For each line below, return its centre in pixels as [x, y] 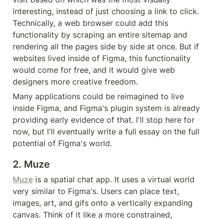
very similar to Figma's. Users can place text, [96, 191]
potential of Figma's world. [62, 143]
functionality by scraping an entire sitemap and [100, 34]
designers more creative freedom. [75, 81]
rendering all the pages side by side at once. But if [106, 46]
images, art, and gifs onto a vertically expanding [103, 203]
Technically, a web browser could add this [90, 23]
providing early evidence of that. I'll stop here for [104, 120]
